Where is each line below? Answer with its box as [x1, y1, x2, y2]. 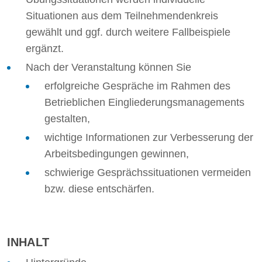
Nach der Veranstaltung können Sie [26, 61, 191, 73]
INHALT [7, 236, 49, 249]
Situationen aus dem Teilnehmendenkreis [26, 10, 218, 22]
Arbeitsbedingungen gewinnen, [44, 148, 189, 160]
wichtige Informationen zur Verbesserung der [44, 132, 253, 143]
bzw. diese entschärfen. [44, 183, 154, 195]
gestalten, [44, 113, 90, 125]
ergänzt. [26, 43, 64, 54]
